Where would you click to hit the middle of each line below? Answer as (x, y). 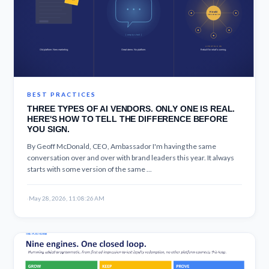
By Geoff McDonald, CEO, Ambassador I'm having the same (122, 146)
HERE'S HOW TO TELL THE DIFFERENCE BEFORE (127, 119)
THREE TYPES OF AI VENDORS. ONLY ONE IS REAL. (131, 108)
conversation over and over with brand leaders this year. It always (131, 157)
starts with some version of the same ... (90, 169)
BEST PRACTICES (62, 94)
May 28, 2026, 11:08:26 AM (67, 198)
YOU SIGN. (49, 129)
